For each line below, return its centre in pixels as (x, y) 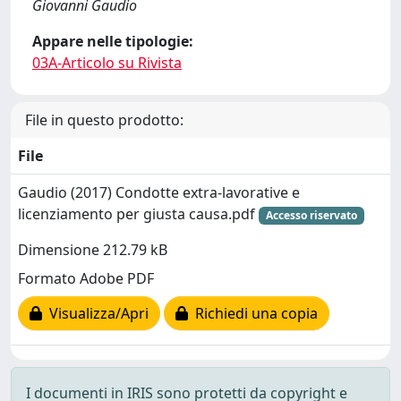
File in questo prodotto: (104, 119)
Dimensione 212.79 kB (93, 250)
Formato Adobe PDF (86, 279)
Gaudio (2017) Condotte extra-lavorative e (159, 192)
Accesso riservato (311, 215)
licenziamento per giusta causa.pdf (138, 213)
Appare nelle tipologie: (113, 41)
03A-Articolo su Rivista (107, 62)
